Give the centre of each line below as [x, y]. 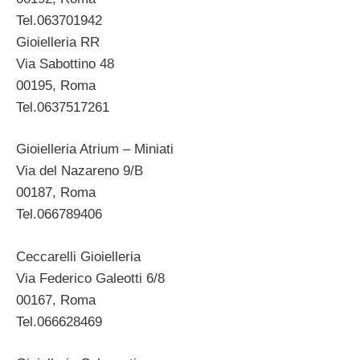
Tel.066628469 [59, 321]
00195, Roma [56, 85]
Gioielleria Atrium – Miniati [95, 149]
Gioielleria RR [58, 42]
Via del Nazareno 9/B [80, 171]
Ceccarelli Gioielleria [78, 256]
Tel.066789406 [59, 215]
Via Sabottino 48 [65, 63]
